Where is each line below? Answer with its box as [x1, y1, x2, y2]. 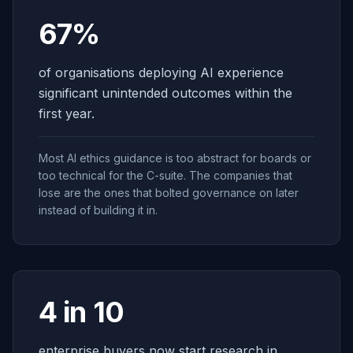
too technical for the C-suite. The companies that [39, 169, 292, 182]
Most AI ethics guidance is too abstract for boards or [39, 151, 311, 165]
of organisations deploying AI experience [39, 65, 284, 80]
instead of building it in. [39, 203, 158, 217]
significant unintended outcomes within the [39, 85, 292, 101]
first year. [39, 106, 95, 121]
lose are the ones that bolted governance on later [39, 186, 299, 199]
